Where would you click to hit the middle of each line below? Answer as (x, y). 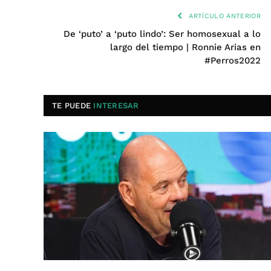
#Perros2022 (233, 60)
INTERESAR (116, 106)
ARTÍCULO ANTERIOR (224, 16)
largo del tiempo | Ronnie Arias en (185, 47)
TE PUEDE (73, 106)
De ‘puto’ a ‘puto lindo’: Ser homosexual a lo (162, 34)
